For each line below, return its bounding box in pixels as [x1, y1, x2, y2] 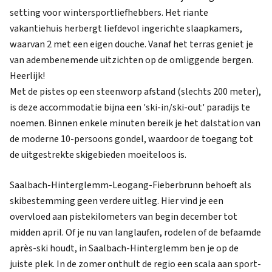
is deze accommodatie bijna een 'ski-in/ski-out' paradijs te [10, 101, 250, 114]
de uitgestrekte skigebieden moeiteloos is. [10, 148, 186, 161]
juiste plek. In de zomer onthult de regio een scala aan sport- [10, 257, 261, 271]
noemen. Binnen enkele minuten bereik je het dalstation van [10, 117, 260, 130]
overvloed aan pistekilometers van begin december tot [10, 210, 237, 223]
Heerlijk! [10, 69, 45, 83]
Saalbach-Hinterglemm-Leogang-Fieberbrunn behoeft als [10, 178, 251, 192]
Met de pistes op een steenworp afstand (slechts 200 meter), [10, 85, 261, 98]
